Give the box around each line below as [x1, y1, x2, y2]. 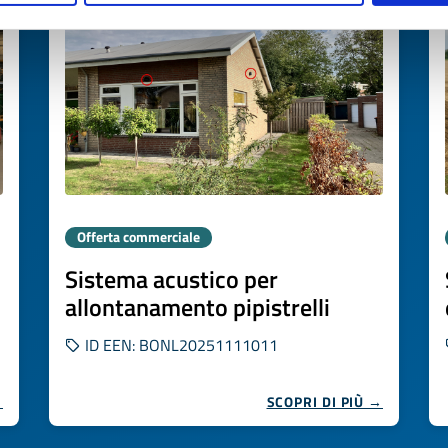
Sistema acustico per [65, 261, 278, 297]
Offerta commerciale [77, 227, 200, 247]
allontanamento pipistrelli [65, 289, 330, 325]
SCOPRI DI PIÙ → [266, 391, 383, 412]
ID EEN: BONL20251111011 [81, 333, 278, 357]
